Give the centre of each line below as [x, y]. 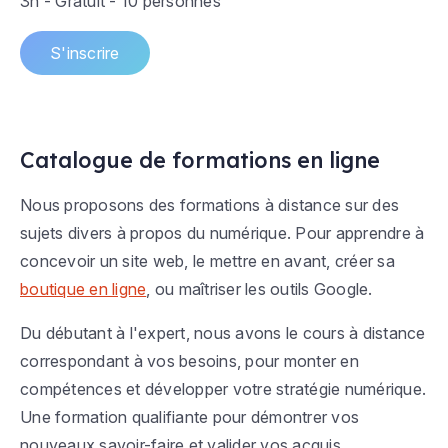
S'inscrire [85, 53]
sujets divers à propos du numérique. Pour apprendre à [222, 233]
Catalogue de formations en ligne [200, 160]
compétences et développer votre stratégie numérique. [223, 389]
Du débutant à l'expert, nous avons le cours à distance [223, 333]
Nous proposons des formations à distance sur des [209, 205]
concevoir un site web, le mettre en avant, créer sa [207, 261]
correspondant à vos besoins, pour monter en [189, 361]
